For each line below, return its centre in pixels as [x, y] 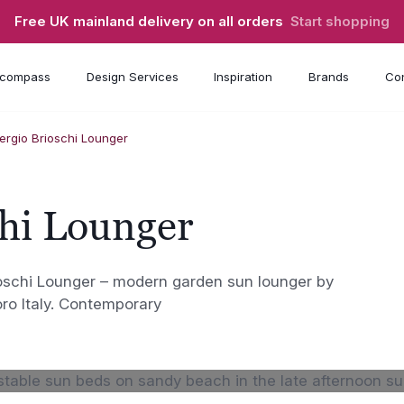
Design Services [132, 77]
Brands [328, 77]
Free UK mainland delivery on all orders [152, 22]
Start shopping [340, 22]
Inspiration [243, 77]
